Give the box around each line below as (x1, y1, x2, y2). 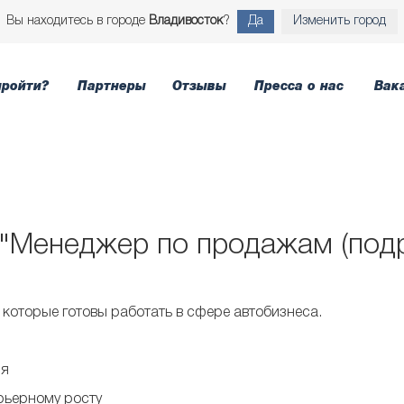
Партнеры (78, 81, 146, 92)
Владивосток (149, 15, 223, 27)
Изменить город (293, 15, 386, 27)
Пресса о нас (254, 81, 344, 92)
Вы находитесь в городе (6, 15, 149, 27)
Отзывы (171, 81, 226, 92)
